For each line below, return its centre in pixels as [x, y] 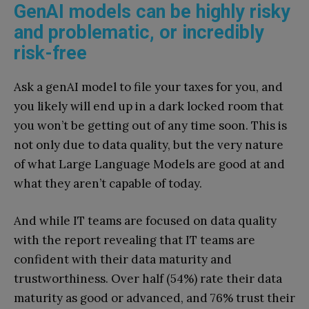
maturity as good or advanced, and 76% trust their [154, 298]
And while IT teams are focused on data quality [145, 220]
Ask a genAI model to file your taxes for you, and [148, 87]
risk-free [54, 53]
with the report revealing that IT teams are [134, 240]
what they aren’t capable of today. [108, 183]
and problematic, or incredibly [139, 32]
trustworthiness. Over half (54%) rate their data [148, 278]
